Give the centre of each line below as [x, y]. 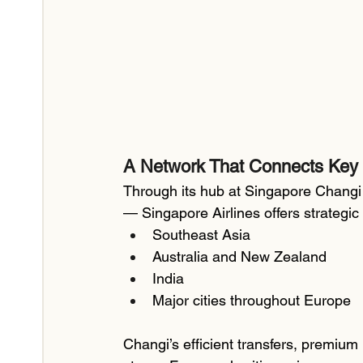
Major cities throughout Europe [252, 301]
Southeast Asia [201, 235]
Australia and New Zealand [239, 257]
